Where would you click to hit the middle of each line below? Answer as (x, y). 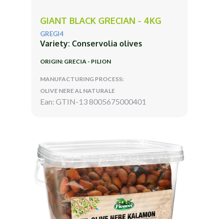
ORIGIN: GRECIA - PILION (76, 61)
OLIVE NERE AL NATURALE (77, 90)
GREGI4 (52, 33)
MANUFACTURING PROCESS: (82, 79)
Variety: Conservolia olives (91, 43)
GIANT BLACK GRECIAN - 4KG (101, 20)
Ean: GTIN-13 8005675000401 (93, 101)
